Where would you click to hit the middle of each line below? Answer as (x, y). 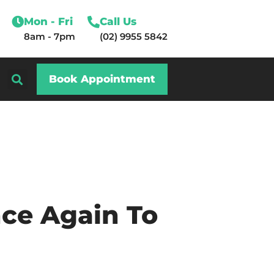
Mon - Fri (48, 21)
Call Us (118, 21)
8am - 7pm (49, 36)
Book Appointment (102, 79)
